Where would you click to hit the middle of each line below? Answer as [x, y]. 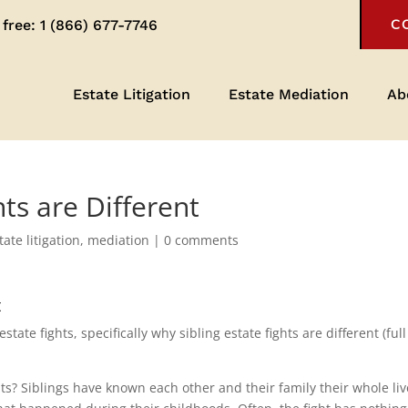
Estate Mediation [288, 94]
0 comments [202, 240]
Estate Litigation [131, 94]
